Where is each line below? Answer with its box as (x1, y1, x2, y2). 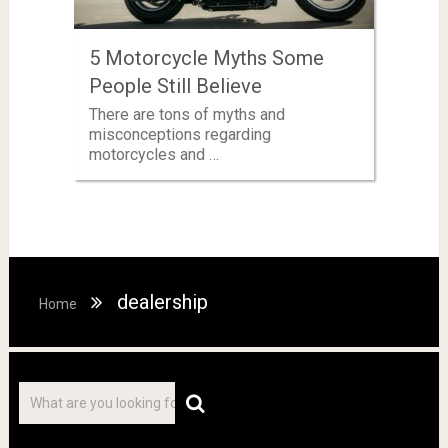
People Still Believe (88, 73, 262, 98)
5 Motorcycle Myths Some (88, 45, 324, 70)
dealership (116, 289, 208, 314)
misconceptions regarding (88, 124, 271, 144)
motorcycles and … (88, 144, 219, 164)
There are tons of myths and (88, 104, 285, 124)
